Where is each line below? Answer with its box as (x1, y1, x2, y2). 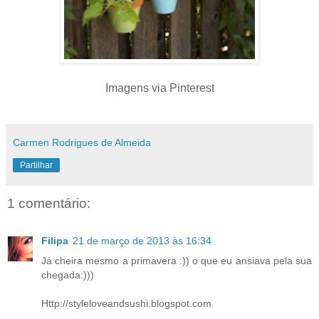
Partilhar (20, 160, 53, 171)
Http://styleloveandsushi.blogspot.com (41, 297, 211, 309)
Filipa (41, 234, 68, 246)
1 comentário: (7, 196, 90, 211)
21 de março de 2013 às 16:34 (73, 234, 211, 246)
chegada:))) (41, 268, 94, 281)
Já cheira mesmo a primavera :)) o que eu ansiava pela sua (41, 254, 312, 266)
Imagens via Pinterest (105, 82, 214, 95)
